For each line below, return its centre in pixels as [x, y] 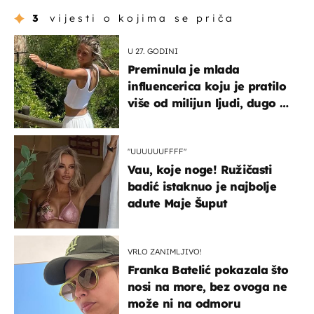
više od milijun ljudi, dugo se [210, 103]
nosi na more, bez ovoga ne [207, 286]
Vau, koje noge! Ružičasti [200, 169]
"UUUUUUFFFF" [157, 151]
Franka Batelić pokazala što [208, 269]
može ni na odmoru [184, 303]
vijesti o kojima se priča [143, 18]
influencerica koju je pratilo [207, 86]
